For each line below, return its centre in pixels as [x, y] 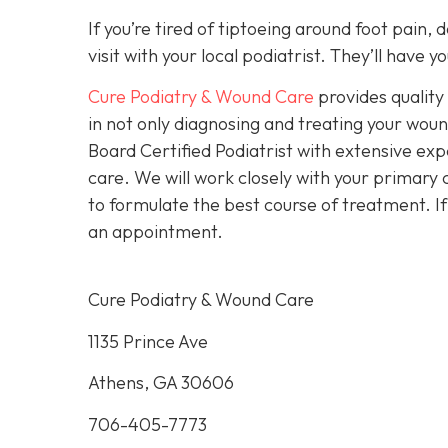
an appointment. [159, 232]
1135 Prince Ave [148, 341]
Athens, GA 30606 [161, 383]
